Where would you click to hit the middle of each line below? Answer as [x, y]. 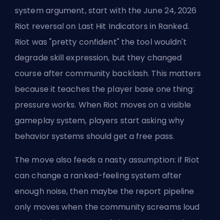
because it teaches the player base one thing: [105, 89]
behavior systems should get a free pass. [95, 137]
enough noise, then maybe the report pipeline [105, 192]
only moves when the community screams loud [107, 207]
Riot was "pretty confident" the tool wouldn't [101, 42]
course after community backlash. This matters [108, 74]
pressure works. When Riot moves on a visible [103, 105]
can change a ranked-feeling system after [98, 176]
